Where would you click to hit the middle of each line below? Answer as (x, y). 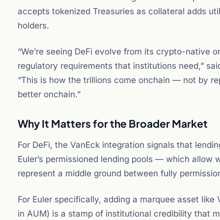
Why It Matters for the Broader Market (113, 124)
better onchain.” (49, 94)
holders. (33, 26)
